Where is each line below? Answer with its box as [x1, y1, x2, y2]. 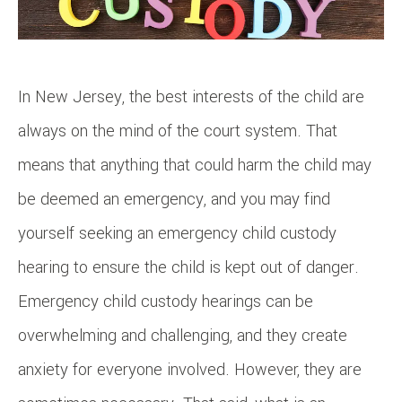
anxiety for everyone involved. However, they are [18, 357, 362, 381]
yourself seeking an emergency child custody [18, 221, 336, 245]
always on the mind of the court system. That [18, 118, 337, 143]
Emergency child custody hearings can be [18, 289, 313, 313]
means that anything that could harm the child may [18, 153, 371, 177]
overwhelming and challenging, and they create [18, 323, 347, 347]
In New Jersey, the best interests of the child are [18, 84, 364, 109]
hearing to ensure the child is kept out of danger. [18, 255, 359, 279]
